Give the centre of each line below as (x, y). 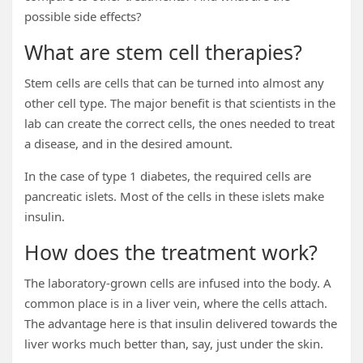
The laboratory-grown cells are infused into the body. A (178, 283)
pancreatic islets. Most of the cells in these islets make (174, 196)
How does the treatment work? (171, 252)
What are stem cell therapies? (163, 52)
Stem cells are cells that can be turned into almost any (174, 83)
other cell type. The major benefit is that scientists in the (180, 103)
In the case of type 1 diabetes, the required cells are (168, 176)
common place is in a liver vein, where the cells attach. (176, 303)
